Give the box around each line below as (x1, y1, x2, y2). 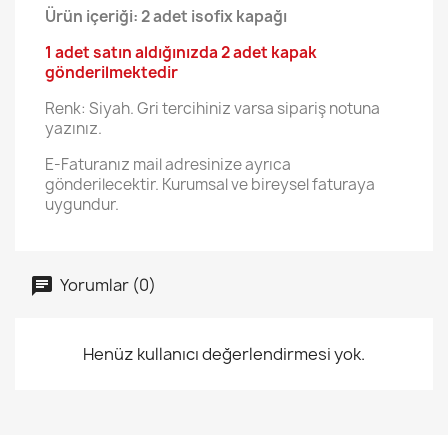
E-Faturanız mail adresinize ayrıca (45, 154, 291, 175)
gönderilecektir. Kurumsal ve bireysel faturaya (45, 174, 375, 195)
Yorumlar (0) (57, 273, 156, 296)
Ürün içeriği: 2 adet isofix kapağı (45, 6, 287, 27)
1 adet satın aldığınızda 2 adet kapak (45, 42, 317, 63)
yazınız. (45, 118, 102, 139)
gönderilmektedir (45, 62, 178, 83)
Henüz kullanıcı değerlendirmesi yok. (83, 343, 365, 365)
